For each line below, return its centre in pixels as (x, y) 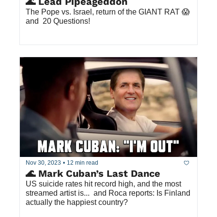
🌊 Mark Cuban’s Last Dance (93, 173)
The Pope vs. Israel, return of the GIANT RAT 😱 (108, 12)
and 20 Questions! (58, 21)
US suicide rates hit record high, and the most (103, 184)
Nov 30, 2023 (43, 163)
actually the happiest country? (77, 202)
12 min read (83, 163)
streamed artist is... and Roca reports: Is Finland (108, 193)
